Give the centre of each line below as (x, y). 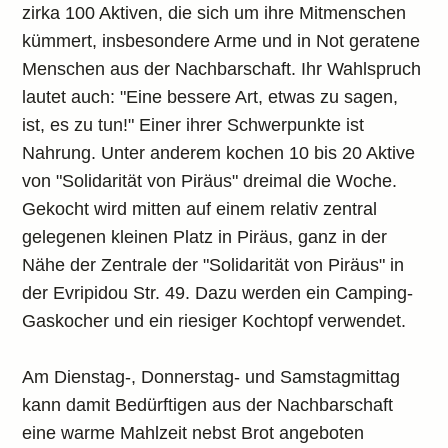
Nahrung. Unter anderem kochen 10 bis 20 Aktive (219, 153)
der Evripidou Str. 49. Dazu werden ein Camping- (218, 293)
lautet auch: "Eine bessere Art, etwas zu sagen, (210, 97)
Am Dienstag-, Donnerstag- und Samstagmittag (211, 377)
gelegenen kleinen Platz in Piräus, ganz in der (205, 237)
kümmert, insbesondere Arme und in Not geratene (221, 41)
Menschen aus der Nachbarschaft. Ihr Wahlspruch (222, 69)
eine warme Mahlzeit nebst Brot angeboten (193, 433)
